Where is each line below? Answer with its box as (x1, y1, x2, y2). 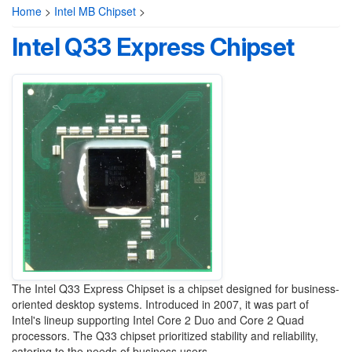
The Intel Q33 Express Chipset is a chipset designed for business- (12, 280, 339, 296)
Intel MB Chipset (54, 3, 136, 19)
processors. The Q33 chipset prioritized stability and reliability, (12, 328, 318, 343)
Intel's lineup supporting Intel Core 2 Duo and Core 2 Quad (12, 312, 304, 328)
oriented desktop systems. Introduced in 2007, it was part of (12, 296, 309, 312)
